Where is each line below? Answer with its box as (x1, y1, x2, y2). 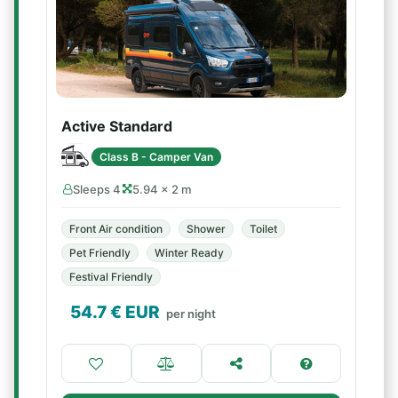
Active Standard (61, 117, 172, 135)
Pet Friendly (69, 246, 131, 259)
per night (166, 306, 216, 321)
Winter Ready (155, 246, 224, 259)
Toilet (250, 222, 277, 235)
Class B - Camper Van (99, 149, 213, 163)
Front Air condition (69, 222, 163, 235)
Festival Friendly (69, 270, 153, 283)
